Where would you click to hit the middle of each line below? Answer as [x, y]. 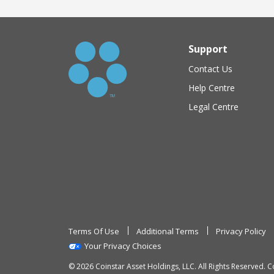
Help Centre [212, 87]
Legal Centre [213, 106]
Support [208, 49]
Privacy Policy [241, 231]
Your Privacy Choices [123, 246]
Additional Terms [168, 231]
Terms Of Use [94, 231]
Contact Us [210, 68]
